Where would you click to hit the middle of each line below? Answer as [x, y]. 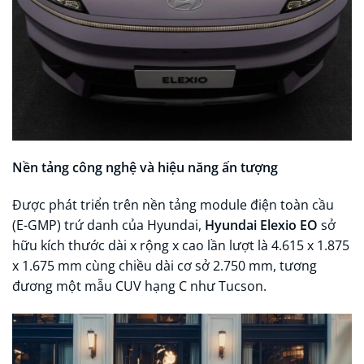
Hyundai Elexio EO [261, 225]
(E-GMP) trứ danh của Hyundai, [108, 225]
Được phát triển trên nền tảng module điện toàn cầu [173, 204]
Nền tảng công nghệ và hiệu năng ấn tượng [145, 167]
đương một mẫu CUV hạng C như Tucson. [139, 286]
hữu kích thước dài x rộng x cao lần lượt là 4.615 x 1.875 [181, 245]
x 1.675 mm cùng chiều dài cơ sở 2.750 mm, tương [165, 265]
